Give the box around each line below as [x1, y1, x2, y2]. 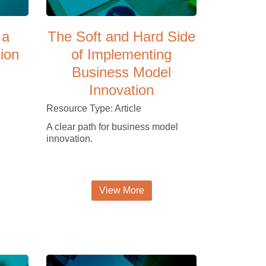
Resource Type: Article [46, 103, 142, 113]
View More [99, 185, 144, 195]
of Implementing [71, 46, 172, 62]
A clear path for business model [46, 121, 179, 132]
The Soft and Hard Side [47, 28, 196, 45]
